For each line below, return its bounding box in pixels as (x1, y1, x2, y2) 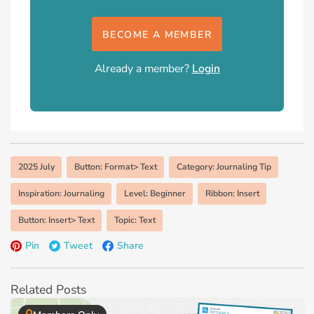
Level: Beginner (123, 187, 186, 199)
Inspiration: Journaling (18, 187, 104, 199)
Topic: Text (114, 214, 156, 226)
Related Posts (11, 280, 86, 298)
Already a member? (94, 60, 192, 76)
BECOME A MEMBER (102, 27, 212, 41)
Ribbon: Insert (205, 187, 259, 199)
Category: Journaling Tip (176, 161, 271, 172)
